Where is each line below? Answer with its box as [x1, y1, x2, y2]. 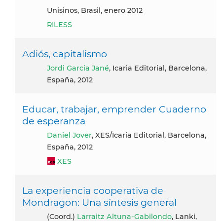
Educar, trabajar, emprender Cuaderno [22, 103, 206, 115]
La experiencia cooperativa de [22, 184, 163, 196]
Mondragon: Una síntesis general [22, 196, 177, 208]
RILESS [47, 20, 72, 29]
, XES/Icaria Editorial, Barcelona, [92, 130, 206, 140]
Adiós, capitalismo [22, 47, 107, 60]
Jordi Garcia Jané [50, 63, 109, 73]
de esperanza [22, 114, 85, 127]
